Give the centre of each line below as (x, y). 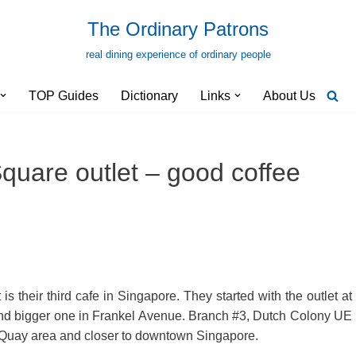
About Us (289, 96)
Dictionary (149, 96)
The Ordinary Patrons (178, 29)
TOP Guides (64, 96)
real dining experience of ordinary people (178, 54)
